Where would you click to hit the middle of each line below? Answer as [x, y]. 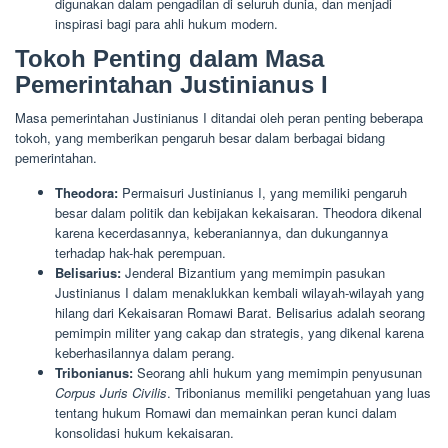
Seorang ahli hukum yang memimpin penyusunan [277, 372]
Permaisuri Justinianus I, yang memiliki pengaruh [262, 192]
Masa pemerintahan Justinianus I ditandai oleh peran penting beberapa [219, 117]
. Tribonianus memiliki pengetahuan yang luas [299, 392]
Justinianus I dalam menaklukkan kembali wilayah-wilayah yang [239, 292]
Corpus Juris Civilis [111, 392]
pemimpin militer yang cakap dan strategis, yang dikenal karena [239, 332]
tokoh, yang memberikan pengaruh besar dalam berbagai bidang [200, 137]
